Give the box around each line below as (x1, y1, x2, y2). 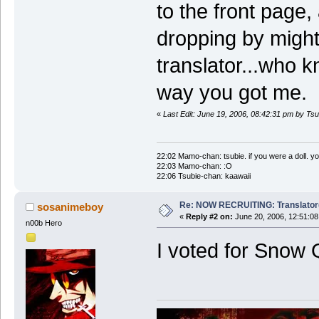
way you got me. (156, 81, 307, 105)
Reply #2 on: (185, 211, 233, 221)
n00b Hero (25, 218, 62, 227)
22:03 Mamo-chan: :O (156, 161, 232, 170)
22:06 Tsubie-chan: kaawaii (156, 171, 251, 180)
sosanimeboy (37, 200, 104, 213)
